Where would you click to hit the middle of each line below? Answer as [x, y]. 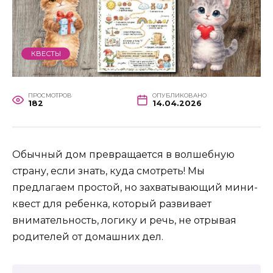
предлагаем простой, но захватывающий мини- [135, 188]
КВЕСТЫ [46, 53]
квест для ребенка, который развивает [112, 204]
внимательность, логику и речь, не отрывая [124, 221]
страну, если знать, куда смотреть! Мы [108, 171]
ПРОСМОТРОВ [50, 96]
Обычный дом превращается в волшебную [123, 155]
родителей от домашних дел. [88, 237]
